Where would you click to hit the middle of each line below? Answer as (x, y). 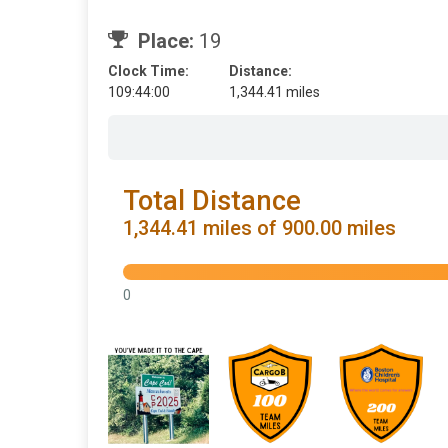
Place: (166, 41)
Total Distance (212, 200)
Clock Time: (148, 71)
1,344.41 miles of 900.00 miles (259, 227)
